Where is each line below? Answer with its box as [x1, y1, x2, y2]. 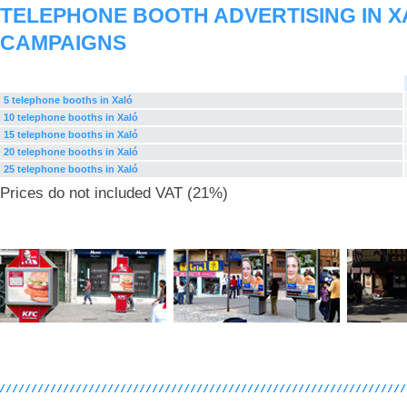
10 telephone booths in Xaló [4, 112, 138, 123]
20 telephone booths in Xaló [4, 146, 138, 157]
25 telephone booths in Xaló [4, 164, 138, 174]
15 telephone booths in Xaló [4, 129, 138, 140]
